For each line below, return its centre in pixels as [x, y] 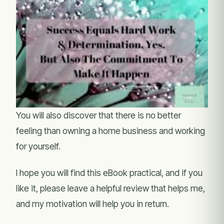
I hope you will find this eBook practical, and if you [109, 173]
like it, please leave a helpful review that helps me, [110, 188]
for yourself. [38, 146]
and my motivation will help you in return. [92, 204]
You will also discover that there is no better [98, 115]
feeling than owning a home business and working [110, 131]
